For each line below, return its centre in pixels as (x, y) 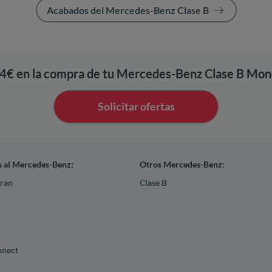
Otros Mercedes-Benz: (182, 164)
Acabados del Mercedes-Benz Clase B (127, 10)
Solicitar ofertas (136, 107)
